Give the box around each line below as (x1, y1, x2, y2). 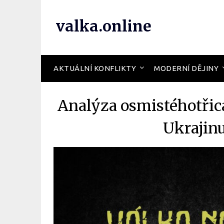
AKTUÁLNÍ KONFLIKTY (53, 64, 136, 72)
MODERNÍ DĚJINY (154, 64, 218, 72)
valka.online (56, 16, 151, 35)
